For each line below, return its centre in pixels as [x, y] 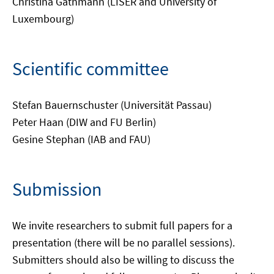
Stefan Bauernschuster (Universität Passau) [112, 105]
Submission [57, 189]
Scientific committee [91, 69]
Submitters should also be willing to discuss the [123, 260]
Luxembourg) [43, 19]
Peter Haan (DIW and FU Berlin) [84, 122]
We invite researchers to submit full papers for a [122, 226]
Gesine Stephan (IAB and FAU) [81, 139]
